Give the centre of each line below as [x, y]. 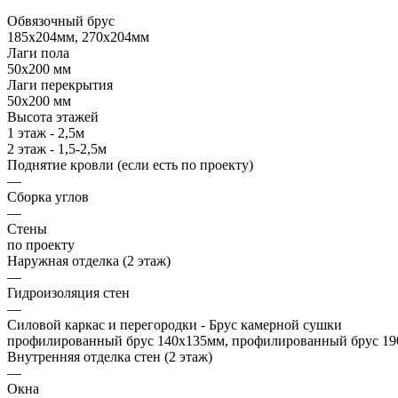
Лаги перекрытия [60, 85]
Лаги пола [38, 53]
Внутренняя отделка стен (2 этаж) [110, 357]
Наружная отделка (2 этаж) [89, 261]
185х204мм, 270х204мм [78, 37]
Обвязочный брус [61, 21]
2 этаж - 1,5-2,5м [57, 149]
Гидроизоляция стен [68, 293]
